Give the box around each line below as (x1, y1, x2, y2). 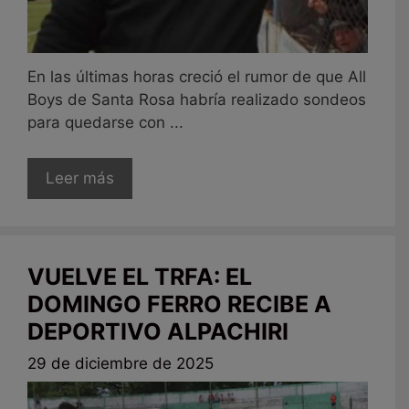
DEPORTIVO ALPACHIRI (27, 317, 288, 345)
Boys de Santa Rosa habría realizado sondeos (27, 90, 366, 110)
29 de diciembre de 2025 (27, 354, 214, 373)
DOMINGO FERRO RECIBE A (27, 289, 331, 318)
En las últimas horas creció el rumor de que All (27, 68, 366, 87)
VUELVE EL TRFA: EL (27, 262, 252, 290)
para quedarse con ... (27, 113, 184, 132)
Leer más (46, 168, 114, 187)
